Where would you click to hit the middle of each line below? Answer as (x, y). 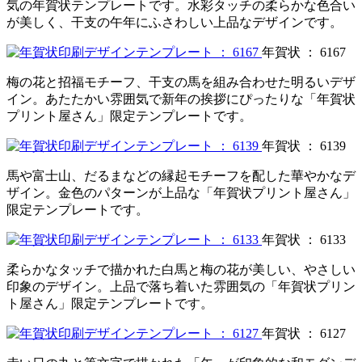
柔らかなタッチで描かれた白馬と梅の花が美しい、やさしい (181, 269)
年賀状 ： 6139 (304, 145)
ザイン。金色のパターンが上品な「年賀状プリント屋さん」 (181, 192)
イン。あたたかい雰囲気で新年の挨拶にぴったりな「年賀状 (181, 99)
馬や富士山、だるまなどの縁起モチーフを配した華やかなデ (181, 175)
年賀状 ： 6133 (304, 239)
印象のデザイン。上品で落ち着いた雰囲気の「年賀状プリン (181, 286)
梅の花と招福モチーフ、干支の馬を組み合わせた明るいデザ (181, 82)
